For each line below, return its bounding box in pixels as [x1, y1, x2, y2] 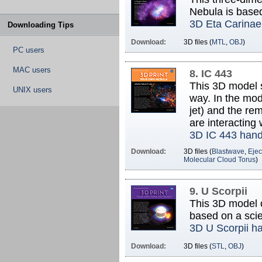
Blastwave [212, 147, 244, 156]
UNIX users [13, 85, 52, 94]
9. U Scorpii [189, 185, 247, 197]
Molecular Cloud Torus [184, 156, 256, 164]
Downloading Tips [8, 20, 74, 29]
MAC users [13, 65, 51, 74]
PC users [13, 46, 44, 54]
